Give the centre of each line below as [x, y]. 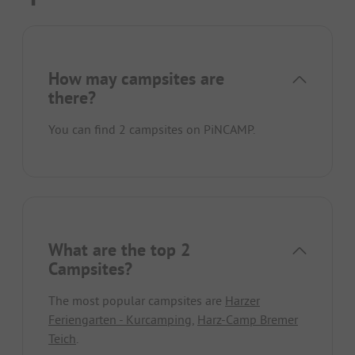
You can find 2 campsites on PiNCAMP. [152, 129]
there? [72, 97]
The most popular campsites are [137, 300]
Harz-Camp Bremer [248, 319]
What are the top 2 [119, 249]
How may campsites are [136, 78]
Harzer [242, 300]
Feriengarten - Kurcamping [120, 319]
